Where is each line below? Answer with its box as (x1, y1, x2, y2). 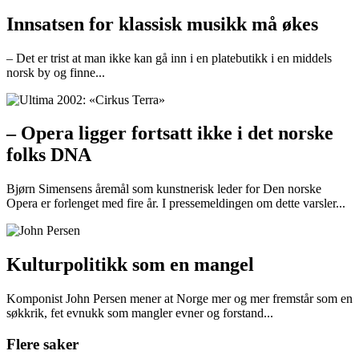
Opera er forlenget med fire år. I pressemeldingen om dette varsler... (6, 196, 345, 211)
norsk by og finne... (6, 65, 105, 79)
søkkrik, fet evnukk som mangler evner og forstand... (6, 306, 273, 321)
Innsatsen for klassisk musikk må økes (6, 13, 318, 34)
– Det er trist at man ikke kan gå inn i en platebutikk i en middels (6, 50, 332, 65)
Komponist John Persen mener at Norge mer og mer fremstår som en (6, 292, 353, 306)
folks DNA (6, 144, 91, 166)
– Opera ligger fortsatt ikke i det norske (6, 123, 333, 144)
